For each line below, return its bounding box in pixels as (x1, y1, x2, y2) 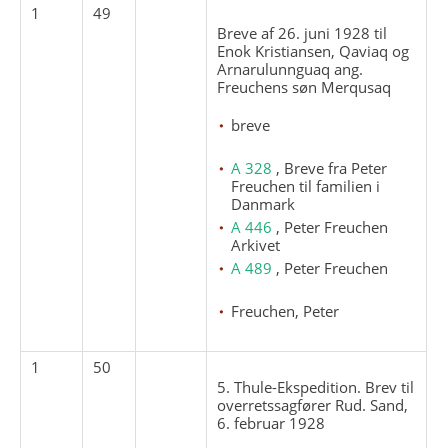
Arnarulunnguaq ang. (217, 58, 364, 79)
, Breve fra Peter (276, 157, 388, 178)
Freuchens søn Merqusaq (217, 76, 392, 97)
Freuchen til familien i (231, 175, 381, 196)
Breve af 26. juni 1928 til (217, 22, 388, 43)
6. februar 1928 (217, 412, 326, 433)
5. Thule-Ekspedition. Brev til (217, 376, 415, 397)
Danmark (231, 193, 296, 214)
